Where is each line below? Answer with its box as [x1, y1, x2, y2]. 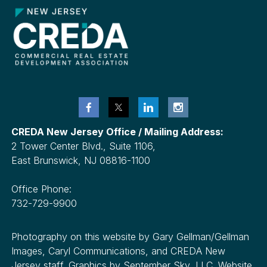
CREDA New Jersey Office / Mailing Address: [11, 125, 226, 138]
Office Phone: [11, 182, 74, 195]
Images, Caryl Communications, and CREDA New [11, 244, 225, 257]
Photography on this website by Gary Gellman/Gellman [11, 230, 249, 243]
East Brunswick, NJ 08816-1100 [11, 154, 153, 166]
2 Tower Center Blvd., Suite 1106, [11, 139, 159, 152]
